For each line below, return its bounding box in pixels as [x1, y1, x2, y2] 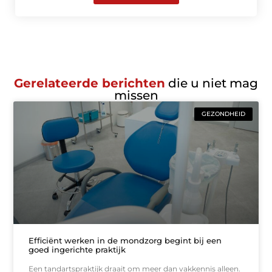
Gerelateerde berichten [14, 76, 165, 91]
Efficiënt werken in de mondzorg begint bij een [29, 235, 222, 245]
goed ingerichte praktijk [29, 244, 126, 254]
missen [114, 88, 158, 103]
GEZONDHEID [201, 110, 245, 118]
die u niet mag [165, 76, 258, 91]
